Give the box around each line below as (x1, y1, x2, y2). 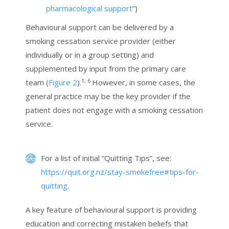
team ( (26, 77, 49, 88)
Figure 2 (49, 77, 77, 88)
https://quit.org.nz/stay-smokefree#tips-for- (41, 167, 199, 177)
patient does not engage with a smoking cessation (26, 105, 203, 116)
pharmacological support (46, 3, 132, 14)
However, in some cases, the (92, 77, 195, 88)
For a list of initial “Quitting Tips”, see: (41, 153, 171, 164)
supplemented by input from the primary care (26, 63, 186, 74)
